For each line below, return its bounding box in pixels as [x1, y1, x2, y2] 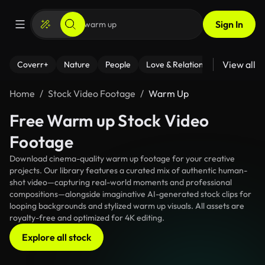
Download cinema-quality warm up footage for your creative [9, 153, 235, 164]
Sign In [215, 18, 243, 30]
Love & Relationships [146, 59, 222, 70]
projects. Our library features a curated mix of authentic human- [9, 165, 247, 176]
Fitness [237, 59, 263, 70]
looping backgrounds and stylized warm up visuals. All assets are [9, 201, 244, 211]
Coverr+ [17, 59, 49, 70]
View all [222, 59, 256, 70]
